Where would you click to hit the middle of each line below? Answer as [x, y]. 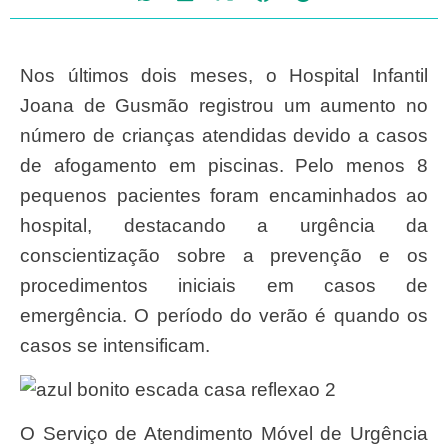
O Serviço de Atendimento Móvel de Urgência [27, 434]
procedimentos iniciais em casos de [224, 285]
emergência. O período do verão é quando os [224, 315]
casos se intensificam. [115, 345]
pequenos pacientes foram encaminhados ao [224, 195]
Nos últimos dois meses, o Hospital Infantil [27, 75]
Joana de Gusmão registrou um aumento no [224, 105]
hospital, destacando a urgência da [224, 225]
